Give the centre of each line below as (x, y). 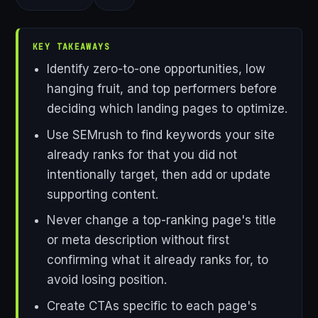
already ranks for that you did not (142, 154)
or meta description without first (138, 240)
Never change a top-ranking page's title (161, 220)
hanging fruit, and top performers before (161, 89)
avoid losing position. (106, 280)
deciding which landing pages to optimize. (167, 109)
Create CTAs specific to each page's (152, 306)
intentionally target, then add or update (158, 174)
